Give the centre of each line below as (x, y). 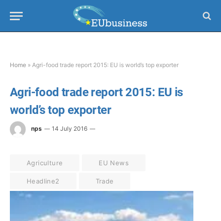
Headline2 (43, 181)
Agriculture (45, 163)
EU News (114, 163)
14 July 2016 (70, 129)
